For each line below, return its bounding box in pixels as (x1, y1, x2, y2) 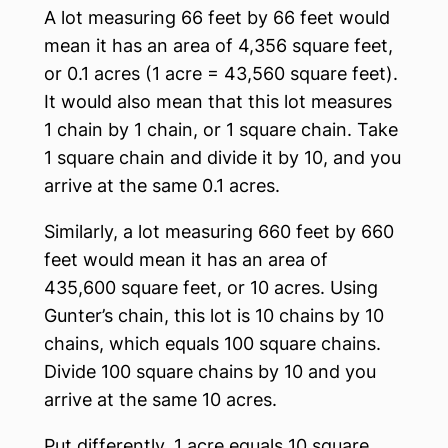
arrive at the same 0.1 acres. (44, 175, 280, 196)
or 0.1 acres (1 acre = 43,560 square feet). (44, 63, 398, 84)
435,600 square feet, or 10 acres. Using (44, 277, 378, 298)
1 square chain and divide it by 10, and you (44, 147, 401, 168)
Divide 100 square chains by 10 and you (44, 361, 376, 382)
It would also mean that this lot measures (44, 91, 392, 112)
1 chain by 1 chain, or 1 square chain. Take (44, 119, 398, 140)
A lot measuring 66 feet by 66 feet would (44, 7, 390, 28)
